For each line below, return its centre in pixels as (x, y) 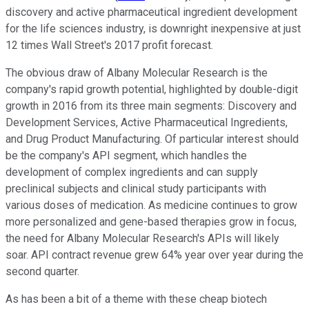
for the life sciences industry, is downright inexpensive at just (153, 29)
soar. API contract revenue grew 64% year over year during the (154, 255)
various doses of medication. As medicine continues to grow (151, 206)
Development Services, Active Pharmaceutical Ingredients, (147, 123)
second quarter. (42, 272)
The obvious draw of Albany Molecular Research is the (137, 73)
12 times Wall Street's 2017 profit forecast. (109, 46)
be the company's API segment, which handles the (126, 156)
